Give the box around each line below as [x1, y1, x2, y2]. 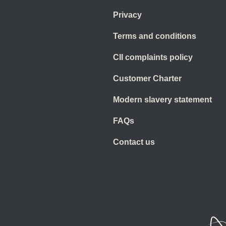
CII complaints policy [113, 52, 193, 62]
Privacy [113, 10, 142, 19]
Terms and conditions [113, 31, 196, 40]
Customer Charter [113, 74, 182, 83]
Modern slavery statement [113, 95, 212, 104]
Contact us [113, 137, 155, 146]
